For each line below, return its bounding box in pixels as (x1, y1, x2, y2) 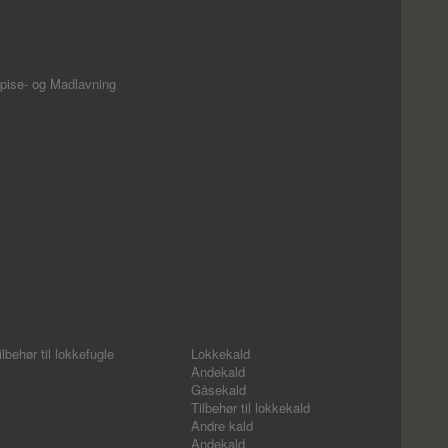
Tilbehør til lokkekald (191, 398, 310, 417)
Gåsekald (191, 380, 246, 399)
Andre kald (191, 416, 253, 435)
